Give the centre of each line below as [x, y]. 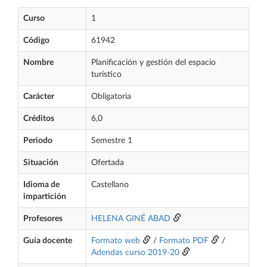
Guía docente [48, 241]
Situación [41, 163]
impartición [45, 197]
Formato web [116, 241]
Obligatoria [111, 97]
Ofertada [108, 163]
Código [36, 41]
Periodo [38, 141]
